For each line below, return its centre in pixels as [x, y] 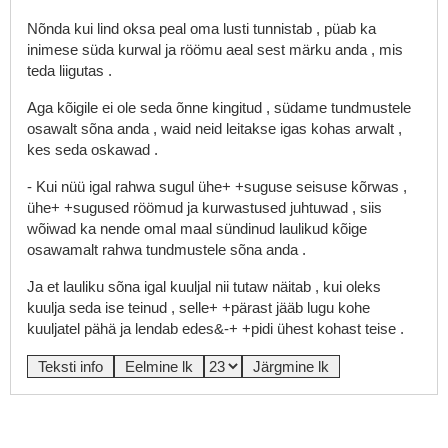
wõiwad [53, 228]
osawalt [54, 128]
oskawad [122, 149]
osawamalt [64, 249]
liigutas [83, 70]
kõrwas [377, 186]
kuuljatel [55, 328]
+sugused [98, 207]
